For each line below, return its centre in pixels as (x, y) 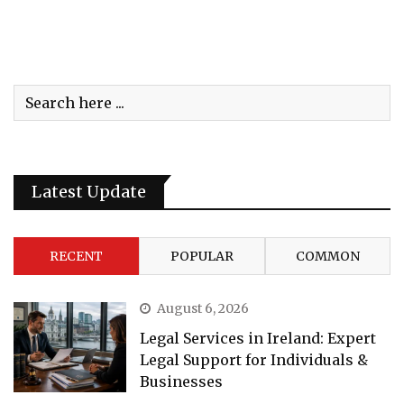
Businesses (182, 381)
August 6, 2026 (203, 308)
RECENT (77, 256)
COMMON (327, 256)
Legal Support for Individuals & (254, 359)
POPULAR (202, 256)
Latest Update (89, 191)
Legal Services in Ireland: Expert (258, 338)
